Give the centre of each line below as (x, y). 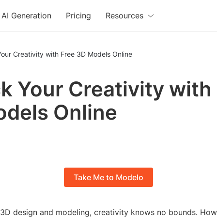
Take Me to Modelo (108, 178)
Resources (125, 15)
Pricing (79, 15)
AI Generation (27, 15)
